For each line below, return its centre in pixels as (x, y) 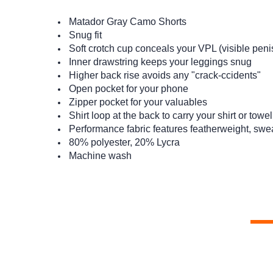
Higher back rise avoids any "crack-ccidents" (165, 75)
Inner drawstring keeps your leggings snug (161, 62)
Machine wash (101, 155)
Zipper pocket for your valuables (138, 102)
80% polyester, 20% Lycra (125, 142)
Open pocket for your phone (129, 88)
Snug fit (86, 35)
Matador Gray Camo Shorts (128, 21)
